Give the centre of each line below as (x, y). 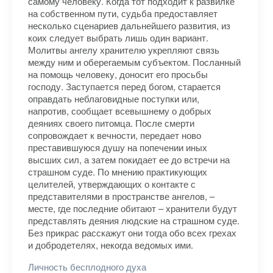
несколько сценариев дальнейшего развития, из (129, 25)
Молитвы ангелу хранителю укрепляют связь (124, 50)
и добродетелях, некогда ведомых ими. (111, 245)
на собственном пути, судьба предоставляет (123, 13)
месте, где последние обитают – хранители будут (133, 208)
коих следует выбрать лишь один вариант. (118, 37)
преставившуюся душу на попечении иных (118, 147)
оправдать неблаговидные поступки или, (114, 98)
